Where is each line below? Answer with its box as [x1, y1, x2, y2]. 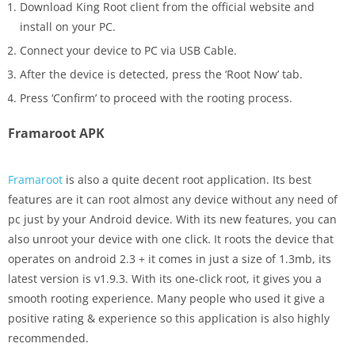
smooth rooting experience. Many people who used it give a [8, 291, 325, 307]
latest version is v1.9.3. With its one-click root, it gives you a [8, 271, 322, 287]
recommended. [8, 330, 89, 346]
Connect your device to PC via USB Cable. [20, 43, 237, 59]
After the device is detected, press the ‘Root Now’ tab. [20, 67, 303, 82]
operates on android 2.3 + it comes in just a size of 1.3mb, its [8, 251, 331, 267]
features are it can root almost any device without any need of [8, 192, 338, 208]
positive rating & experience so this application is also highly [8, 311, 330, 326]
